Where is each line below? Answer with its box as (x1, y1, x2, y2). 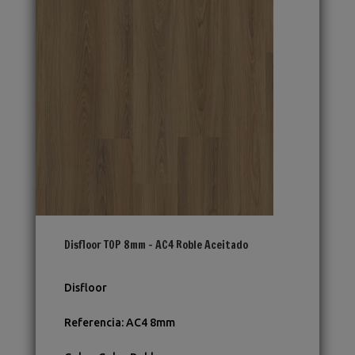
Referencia (63, 316, 121, 330)
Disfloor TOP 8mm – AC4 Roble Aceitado (63, 237, 248, 254)
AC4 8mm (125, 316, 175, 330)
